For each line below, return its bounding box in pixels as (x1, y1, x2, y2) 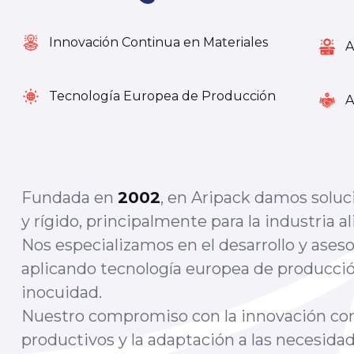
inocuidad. (21, 283, 102, 303)
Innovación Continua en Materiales (49, 35, 268, 51)
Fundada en (21, 188, 118, 208)
